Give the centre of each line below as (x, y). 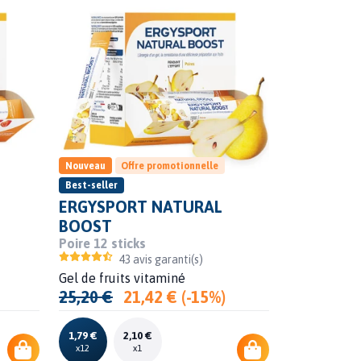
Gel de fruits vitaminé (122, 278)
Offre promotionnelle (170, 166)
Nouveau (85, 166)
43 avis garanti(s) (162, 259)
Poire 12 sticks (102, 243)
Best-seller (91, 185)
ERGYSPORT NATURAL (140, 206)
